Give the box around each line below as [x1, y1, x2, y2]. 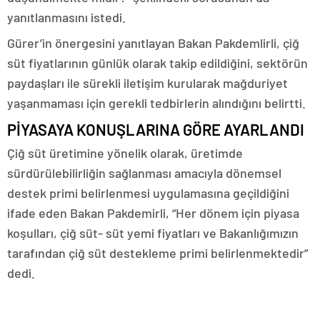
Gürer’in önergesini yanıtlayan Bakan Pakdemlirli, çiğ [7, 35, 299, 51]
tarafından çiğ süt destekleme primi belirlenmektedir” [7, 245, 308, 261]
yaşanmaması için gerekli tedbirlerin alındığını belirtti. [7, 95, 306, 111]
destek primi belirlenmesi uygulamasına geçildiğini [7, 185, 289, 201]
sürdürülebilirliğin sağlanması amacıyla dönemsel [7, 165, 281, 181]
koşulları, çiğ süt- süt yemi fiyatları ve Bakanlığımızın [7, 225, 299, 241]
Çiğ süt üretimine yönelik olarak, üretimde [7, 145, 243, 161]
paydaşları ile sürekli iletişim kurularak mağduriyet [7, 75, 288, 91]
